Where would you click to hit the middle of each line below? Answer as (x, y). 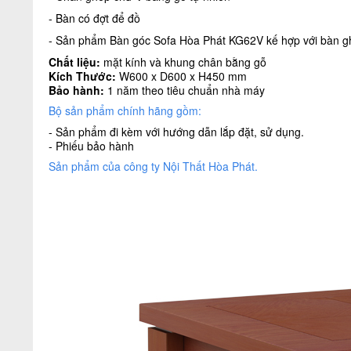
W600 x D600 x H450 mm (181, 76)
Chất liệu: (74, 62)
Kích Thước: (82, 76)
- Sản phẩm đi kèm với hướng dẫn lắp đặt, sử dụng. (176, 132)
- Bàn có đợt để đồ (94, 18)
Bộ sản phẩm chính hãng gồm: (125, 110)
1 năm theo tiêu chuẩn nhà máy (185, 90)
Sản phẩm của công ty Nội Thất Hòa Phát (152, 166)
